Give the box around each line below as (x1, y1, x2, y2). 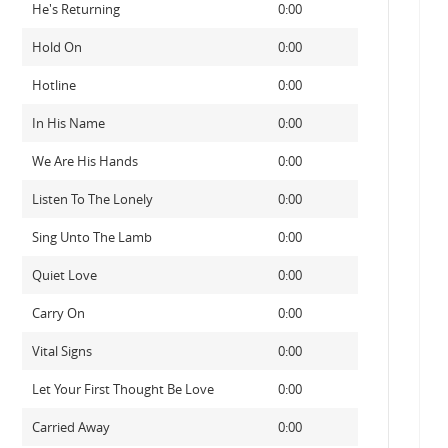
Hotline (31, 76, 76, 94)
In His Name (31, 114, 105, 132)
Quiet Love (31, 266, 97, 284)
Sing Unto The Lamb (31, 228, 152, 246)
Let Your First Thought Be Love (31, 380, 214, 398)
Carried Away (31, 418, 110, 436)
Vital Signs (31, 342, 92, 360)
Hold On (31, 38, 82, 56)
